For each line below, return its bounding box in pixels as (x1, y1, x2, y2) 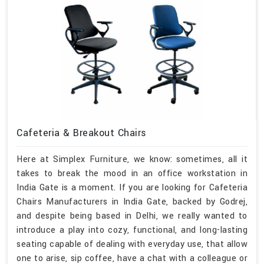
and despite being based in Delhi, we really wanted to (16, 210, 247, 223)
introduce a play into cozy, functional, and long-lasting (16, 224, 247, 237)
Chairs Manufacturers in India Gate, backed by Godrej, (16, 196, 247, 209)
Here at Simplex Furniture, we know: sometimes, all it (16, 153, 247, 166)
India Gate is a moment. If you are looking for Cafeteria (16, 181, 247, 194)
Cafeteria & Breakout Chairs (16, 126, 147, 140)
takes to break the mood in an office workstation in (16, 167, 247, 180)
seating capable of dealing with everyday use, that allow (16, 238, 247, 251)
